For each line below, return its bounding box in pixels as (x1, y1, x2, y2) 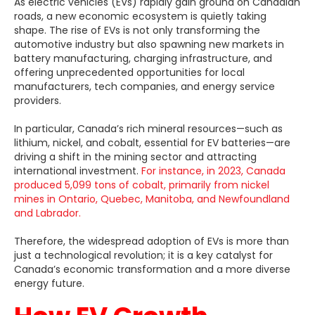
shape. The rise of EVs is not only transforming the (14, 22, 260, 37)
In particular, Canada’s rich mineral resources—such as (14, 121, 283, 136)
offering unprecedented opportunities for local (14, 65, 245, 79)
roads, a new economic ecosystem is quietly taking (14, 8, 266, 23)
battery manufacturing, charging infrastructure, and (14, 51, 272, 65)
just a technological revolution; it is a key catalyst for (14, 247, 273, 262)
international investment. (14, 163, 141, 178)
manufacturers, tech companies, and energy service (14, 79, 275, 94)
